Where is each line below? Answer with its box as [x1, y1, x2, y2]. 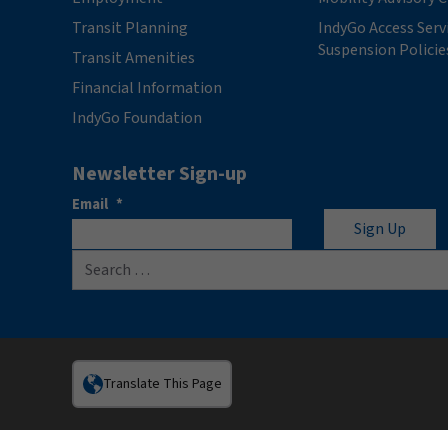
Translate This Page [102, 374, 222, 394]
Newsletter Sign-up [72, 159, 247, 188]
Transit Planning [72, 16, 188, 39]
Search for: [71, 250, 149, 272]
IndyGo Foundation [72, 106, 202, 129]
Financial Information [72, 76, 222, 99]
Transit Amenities [72, 46, 195, 69]
